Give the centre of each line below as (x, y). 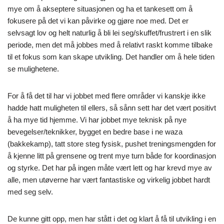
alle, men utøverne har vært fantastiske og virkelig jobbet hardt (109, 179)
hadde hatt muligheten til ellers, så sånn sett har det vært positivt (112, 107)
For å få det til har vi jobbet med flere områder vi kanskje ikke (106, 95)
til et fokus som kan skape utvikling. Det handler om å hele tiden (111, 56)
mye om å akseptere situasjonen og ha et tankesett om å (100, 8)
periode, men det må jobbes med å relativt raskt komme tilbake (110, 44)
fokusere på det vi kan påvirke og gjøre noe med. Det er (98, 20)
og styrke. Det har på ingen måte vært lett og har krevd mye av (110, 167)
